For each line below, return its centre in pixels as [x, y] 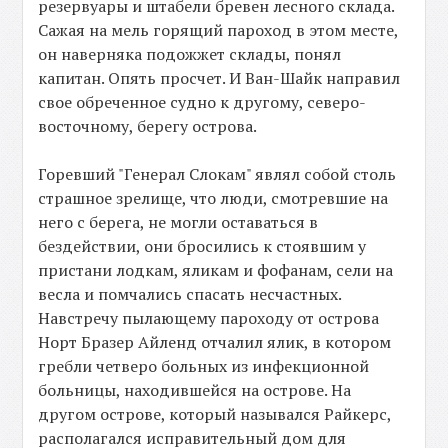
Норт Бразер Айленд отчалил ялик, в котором [215, 342]
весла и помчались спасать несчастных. [190, 294]
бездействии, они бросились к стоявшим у [202, 246]
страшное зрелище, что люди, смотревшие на [213, 198]
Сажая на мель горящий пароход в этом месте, [218, 30]
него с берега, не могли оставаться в [178, 222]
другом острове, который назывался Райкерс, [215, 414]
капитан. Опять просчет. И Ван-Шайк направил [219, 78]
